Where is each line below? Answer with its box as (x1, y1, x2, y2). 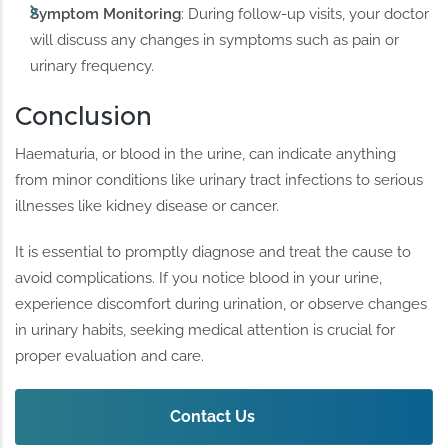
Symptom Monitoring (30, 4, 182, 23)
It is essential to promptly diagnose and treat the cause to (15, 242, 412, 261)
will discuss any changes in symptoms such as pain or (30, 30, 400, 49)
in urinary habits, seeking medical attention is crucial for (15, 320, 396, 339)
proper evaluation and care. (15, 346, 205, 365)
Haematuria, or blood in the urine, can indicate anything (15, 144, 397, 163)
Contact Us (170, 406, 256, 426)
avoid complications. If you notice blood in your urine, (15, 268, 383, 287)
